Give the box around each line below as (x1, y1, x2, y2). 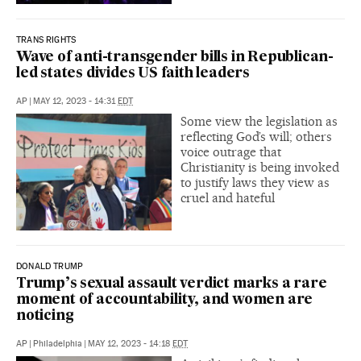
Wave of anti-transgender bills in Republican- (16, 50, 334, 64)
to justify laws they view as (180, 174, 330, 190)
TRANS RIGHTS (16, 34, 77, 45)
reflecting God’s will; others (180, 128, 332, 144)
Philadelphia (33, 338, 82, 349)
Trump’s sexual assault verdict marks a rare (16, 276, 327, 291)
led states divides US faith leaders (16, 66, 251, 81)
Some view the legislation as (180, 113, 338, 129)
